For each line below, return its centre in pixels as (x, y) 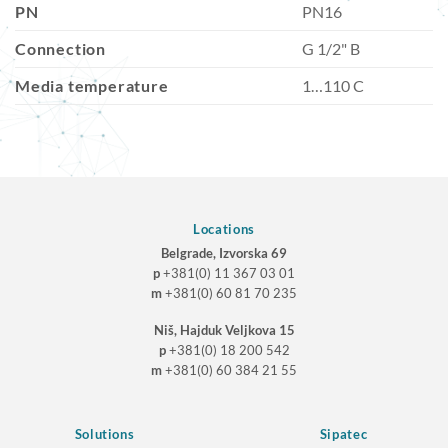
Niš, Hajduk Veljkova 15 (224, 330)
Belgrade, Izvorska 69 (224, 253)
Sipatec (343, 433)
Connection (60, 48)
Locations (224, 229)
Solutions (104, 433)
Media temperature (92, 85)
